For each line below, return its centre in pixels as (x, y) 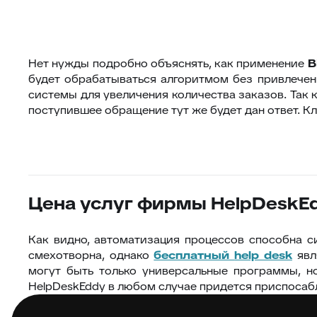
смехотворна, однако (91, 255)
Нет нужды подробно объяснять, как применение (168, 63)
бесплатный (194, 255)
